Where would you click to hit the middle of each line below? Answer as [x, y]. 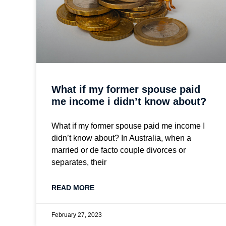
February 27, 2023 [77, 215]
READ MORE [73, 187]
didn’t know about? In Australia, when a [121, 138]
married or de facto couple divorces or [119, 150]
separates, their [79, 162]
